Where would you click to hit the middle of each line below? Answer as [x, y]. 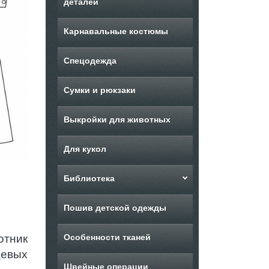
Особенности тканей [107, 237]
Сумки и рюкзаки [100, 90]
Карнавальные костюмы [116, 31]
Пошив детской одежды [115, 208]
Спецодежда [90, 61]
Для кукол [85, 149]
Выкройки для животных [117, 119]
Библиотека [89, 178]
